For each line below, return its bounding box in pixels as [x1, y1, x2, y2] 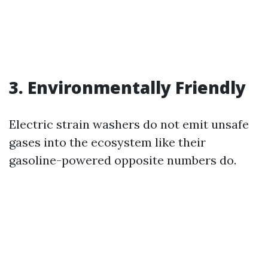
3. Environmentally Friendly [9, 76, 246, 99]
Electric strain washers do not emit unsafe [9, 117, 249, 132]
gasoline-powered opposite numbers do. [9, 153, 236, 167]
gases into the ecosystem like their [9, 135, 206, 150]
